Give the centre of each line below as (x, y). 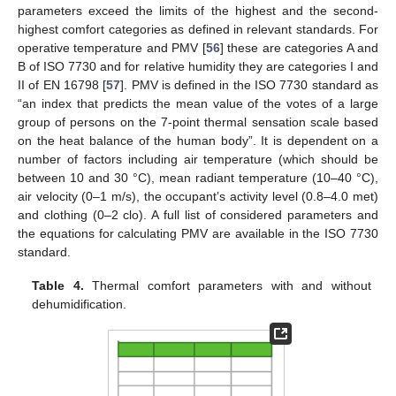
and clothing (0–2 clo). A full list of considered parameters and (198, 215)
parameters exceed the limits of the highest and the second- (198, 11)
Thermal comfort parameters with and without (227, 286)
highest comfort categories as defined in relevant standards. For (198, 30)
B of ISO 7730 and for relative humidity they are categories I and (198, 67)
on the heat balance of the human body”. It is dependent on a (198, 141)
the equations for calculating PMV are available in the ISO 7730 (198, 234)
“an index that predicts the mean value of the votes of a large (198, 104)
